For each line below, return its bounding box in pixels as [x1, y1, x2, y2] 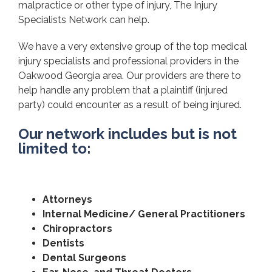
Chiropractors [42, 223, 112, 234]
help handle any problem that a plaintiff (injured [18, 84, 228, 96]
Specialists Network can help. [18, 14, 149, 25]
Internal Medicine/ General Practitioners [42, 208, 245, 220]
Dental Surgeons [42, 252, 126, 263]
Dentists [42, 237, 84, 249]
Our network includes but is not [18, 125, 237, 143]
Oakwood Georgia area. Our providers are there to [18, 70, 241, 81]
